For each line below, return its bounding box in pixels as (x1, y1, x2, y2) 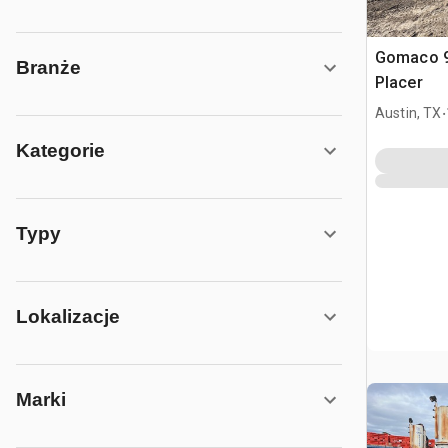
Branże (16, 57, 81, 78)
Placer (375, 72, 423, 92)
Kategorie (16, 140, 105, 161)
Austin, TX (375, 104, 442, 121)
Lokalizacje (16, 306, 120, 327)
